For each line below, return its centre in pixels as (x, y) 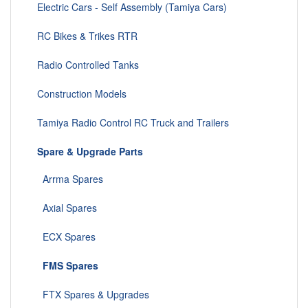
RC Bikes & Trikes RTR (85, 36)
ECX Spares (64, 237)
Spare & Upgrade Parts (90, 152)
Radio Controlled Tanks (85, 65)
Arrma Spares (67, 179)
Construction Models (79, 94)
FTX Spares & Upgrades (90, 295)
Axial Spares (64, 208)
